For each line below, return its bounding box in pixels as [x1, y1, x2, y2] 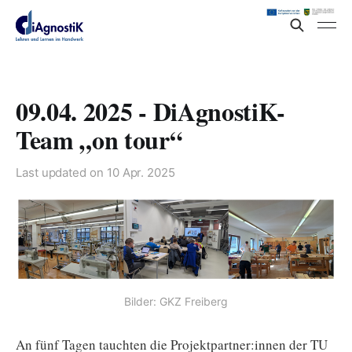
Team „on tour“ [16, 121, 182, 158]
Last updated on [16, 165, 107, 180]
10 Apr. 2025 [106, 165, 175, 180]
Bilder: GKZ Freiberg [124, 295, 228, 309]
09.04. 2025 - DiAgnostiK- [16, 93, 285, 130]
